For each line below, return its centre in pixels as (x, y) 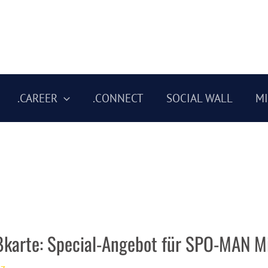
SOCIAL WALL (200, 98)
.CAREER (37, 98)
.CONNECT (118, 98)
